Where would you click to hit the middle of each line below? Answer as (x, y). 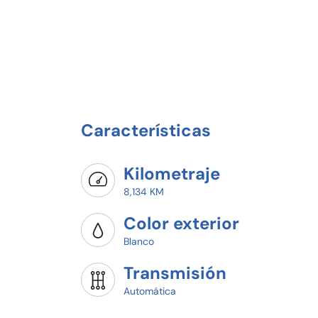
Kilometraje (172, 174)
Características (146, 131)
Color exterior (181, 224)
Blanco (139, 242)
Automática (150, 291)
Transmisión (175, 273)
